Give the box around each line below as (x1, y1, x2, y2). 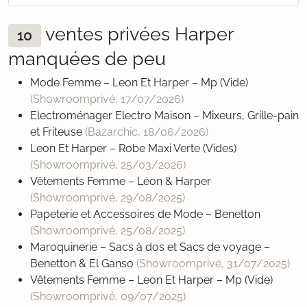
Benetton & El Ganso (30, 257, 136, 271)
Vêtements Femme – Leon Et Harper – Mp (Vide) (30, 273, 273, 287)
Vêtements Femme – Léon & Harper (30, 175, 211, 188)
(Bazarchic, (85, 125, 143, 139)
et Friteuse (30, 125, 85, 139)
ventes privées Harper (40, 23, 233, 45)
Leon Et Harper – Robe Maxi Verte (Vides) (30, 142, 236, 156)
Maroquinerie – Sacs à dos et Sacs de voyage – (30, 241, 270, 254)
